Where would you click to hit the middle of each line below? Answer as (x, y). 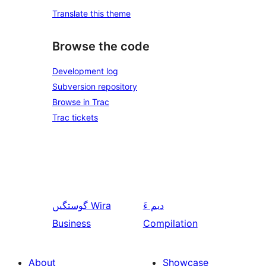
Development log (85, 71)
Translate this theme (91, 14)
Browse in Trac (81, 102)
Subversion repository (95, 86)
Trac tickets (75, 117)
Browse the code (101, 47)
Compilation (170, 223)
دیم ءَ (153, 205)
